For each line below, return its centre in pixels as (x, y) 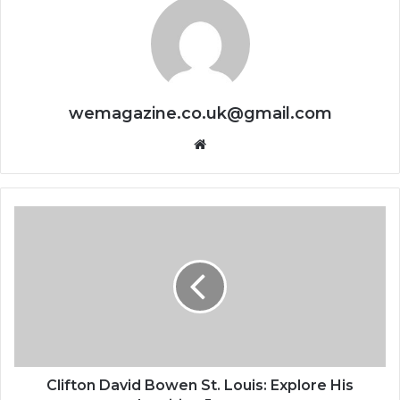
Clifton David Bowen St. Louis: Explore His (200, 386)
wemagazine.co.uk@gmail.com (200, 114)
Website (231, 144)
